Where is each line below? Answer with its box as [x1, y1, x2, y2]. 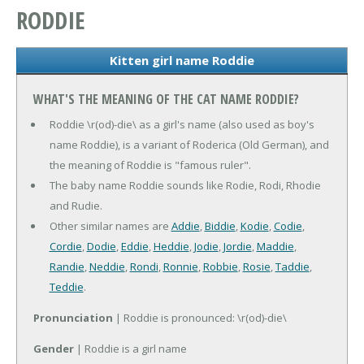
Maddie [256, 239, 294, 254]
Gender [33, 341, 74, 357]
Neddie [89, 259, 125, 275]
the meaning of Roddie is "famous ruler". [49, 158, 251, 173]
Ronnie [162, 259, 198, 275]
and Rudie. [49, 198, 102, 214]
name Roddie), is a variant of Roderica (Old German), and [49, 137, 329, 153]
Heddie [153, 239, 189, 254]
